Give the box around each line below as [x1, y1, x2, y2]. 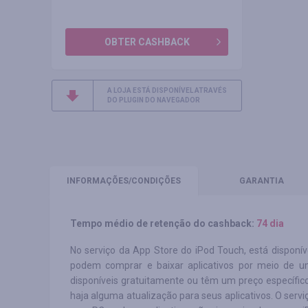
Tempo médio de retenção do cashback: [70, 218, 254, 229]
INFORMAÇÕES [67, 176, 129, 186]
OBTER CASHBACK [104, 36, 190, 47]
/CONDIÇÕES [129, 176, 181, 186]
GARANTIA [239, 176, 284, 186]
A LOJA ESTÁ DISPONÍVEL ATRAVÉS [107, 87, 227, 94]
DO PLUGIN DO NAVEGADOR [107, 96, 200, 104]
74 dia [256, 218, 284, 229]
